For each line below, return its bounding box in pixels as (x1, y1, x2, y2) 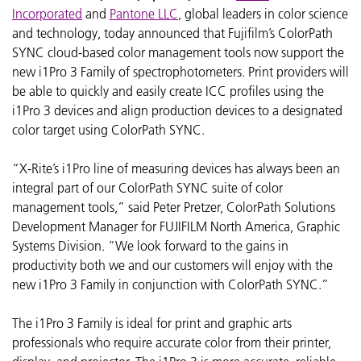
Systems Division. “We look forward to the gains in (12, 237, 288, 254)
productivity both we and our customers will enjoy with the (12, 256, 333, 273)
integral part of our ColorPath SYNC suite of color (12, 179, 283, 196)
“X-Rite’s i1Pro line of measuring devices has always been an (12, 160, 340, 176)
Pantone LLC (110, 5, 178, 22)
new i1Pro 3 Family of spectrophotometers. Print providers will (12, 63, 349, 80)
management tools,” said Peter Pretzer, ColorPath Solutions (12, 198, 335, 215)
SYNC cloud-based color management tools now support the (12, 44, 344, 60)
